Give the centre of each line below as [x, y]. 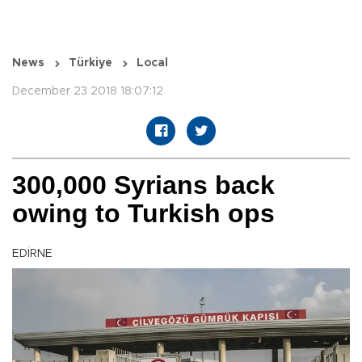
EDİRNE [32, 254]
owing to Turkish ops [143, 214]
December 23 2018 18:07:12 [88, 92]
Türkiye [90, 63]
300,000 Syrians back [143, 185]
